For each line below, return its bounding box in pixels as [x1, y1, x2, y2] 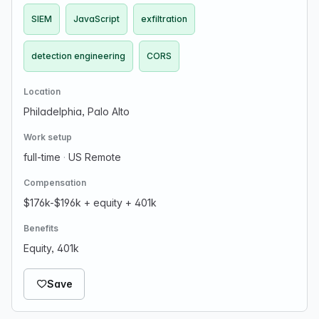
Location [23, 86, 61, 97]
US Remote [66, 151, 121, 163]
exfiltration [141, 14, 187, 24]
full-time [23, 151, 63, 163]
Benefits [23, 223, 58, 234]
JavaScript [73, 14, 120, 24]
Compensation [23, 177, 86, 188]
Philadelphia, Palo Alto [23, 105, 130, 117]
